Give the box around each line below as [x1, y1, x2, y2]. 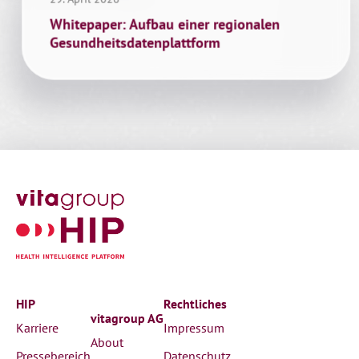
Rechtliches [163, 296, 227, 313]
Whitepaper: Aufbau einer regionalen [50, 14, 280, 34]
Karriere [16, 320, 58, 337]
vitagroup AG [91, 309, 163, 326]
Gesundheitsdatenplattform [50, 33, 220, 52]
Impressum [163, 320, 224, 337]
